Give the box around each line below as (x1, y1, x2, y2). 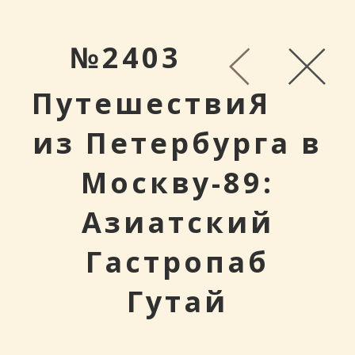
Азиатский (81, 203, 274, 242)
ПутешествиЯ (32, 84, 272, 123)
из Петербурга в (32, 124, 323, 162)
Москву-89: (81, 163, 274, 202)
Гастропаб (86, 242, 269, 281)
